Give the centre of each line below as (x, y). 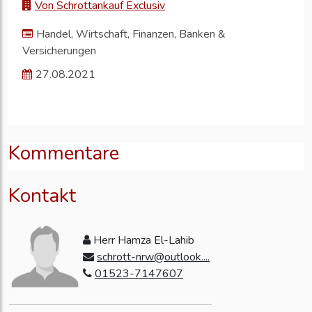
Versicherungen (59, 51)
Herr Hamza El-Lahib (142, 241)
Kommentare (64, 154)
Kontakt (42, 196)
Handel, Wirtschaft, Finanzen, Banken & (131, 34)
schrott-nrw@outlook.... (153, 257)
